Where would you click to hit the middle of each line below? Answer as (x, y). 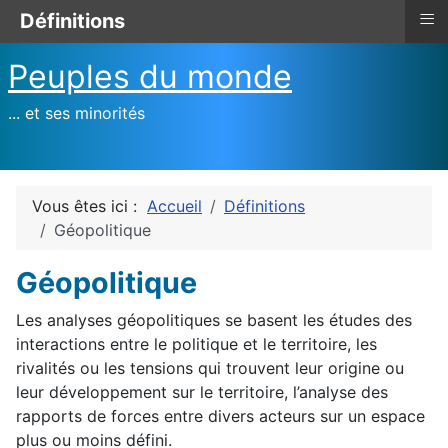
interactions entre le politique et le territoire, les (196, 344)
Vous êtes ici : (89, 206)
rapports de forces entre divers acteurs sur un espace (220, 416)
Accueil (174, 206)
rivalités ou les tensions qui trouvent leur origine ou (210, 368)
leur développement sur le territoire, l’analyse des (202, 392)
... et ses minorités (76, 113)
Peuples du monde (150, 76)
